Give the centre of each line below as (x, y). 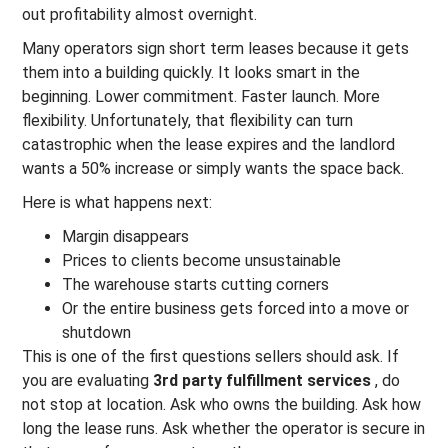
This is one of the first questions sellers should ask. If (211, 356)
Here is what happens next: (117, 202)
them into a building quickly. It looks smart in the (191, 72)
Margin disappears (126, 236)
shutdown (97, 332)
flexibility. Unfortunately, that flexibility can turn (188, 120)
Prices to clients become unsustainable (202, 260)
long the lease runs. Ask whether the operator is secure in (224, 428)
